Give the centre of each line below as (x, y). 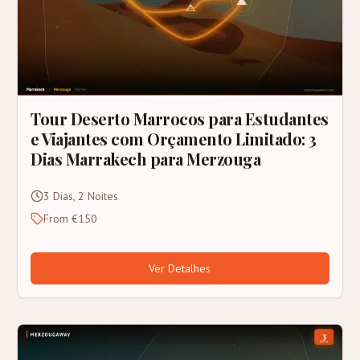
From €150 (71, 218)
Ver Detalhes (180, 268)
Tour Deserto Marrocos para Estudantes (180, 118)
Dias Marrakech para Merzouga (146, 158)
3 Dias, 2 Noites (81, 196)
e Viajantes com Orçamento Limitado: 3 (174, 138)
